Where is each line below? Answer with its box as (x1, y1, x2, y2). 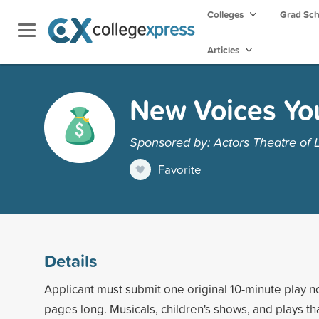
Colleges (207, 7, 244, 21)
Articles (207, 43, 241, 57)
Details (44, 248, 97, 273)
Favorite (158, 160, 202, 177)
